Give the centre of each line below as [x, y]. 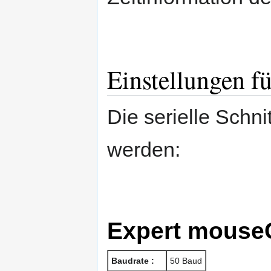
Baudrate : [133, 261]
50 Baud [186, 261]
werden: [144, 149]
